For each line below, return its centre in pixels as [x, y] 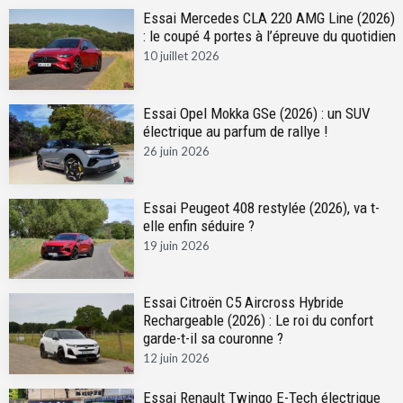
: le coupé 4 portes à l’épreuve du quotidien [269, 36]
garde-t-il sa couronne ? [213, 339]
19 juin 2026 [176, 245]
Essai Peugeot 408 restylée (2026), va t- [261, 207]
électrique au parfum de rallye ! [235, 131]
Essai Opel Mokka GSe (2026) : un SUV [256, 113]
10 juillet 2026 [181, 56]
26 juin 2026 [176, 151]
